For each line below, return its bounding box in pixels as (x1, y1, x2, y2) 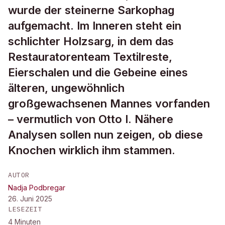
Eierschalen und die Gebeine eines (8, 66, 188, 79)
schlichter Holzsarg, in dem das (8, 35, 174, 48)
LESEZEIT (8, 205, 43, 213)
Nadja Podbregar (8, 183, 65, 192)
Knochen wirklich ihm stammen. (8, 144, 175, 157)
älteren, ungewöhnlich (8, 81, 125, 94)
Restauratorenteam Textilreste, (8, 50, 172, 63)
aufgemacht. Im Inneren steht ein (8, 19, 181, 32)
